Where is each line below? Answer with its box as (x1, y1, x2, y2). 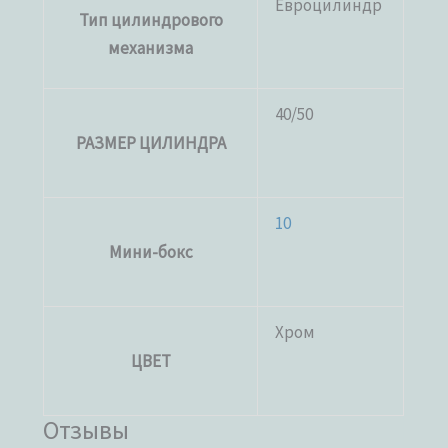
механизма (108, 36, 194, 59)
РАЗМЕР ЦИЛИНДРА (75, 131, 226, 154)
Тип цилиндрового (78, 8, 223, 31)
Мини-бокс (108, 240, 193, 263)
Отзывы (43, 413, 130, 446)
